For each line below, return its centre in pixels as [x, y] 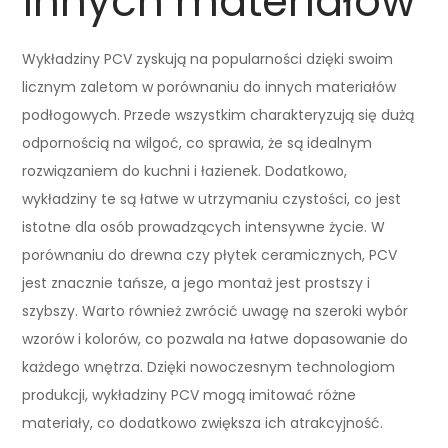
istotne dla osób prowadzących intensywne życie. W [204, 226]
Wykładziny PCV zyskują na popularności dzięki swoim [208, 58]
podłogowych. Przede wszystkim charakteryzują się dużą [218, 114]
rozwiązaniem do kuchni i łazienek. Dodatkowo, [185, 170]
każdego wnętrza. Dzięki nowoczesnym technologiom [209, 366]
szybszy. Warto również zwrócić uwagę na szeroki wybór [215, 310]
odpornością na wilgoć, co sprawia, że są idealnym [197, 142]
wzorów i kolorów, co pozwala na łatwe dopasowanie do [215, 338]
